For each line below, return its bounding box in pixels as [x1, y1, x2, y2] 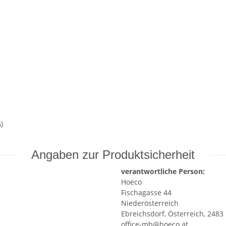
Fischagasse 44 [121, 188, 172, 198]
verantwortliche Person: [121, 166, 205, 177]
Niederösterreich [121, 198, 179, 208]
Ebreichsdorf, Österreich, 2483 [121, 209, 223, 219]
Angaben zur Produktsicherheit [31, 148, 195, 162]
